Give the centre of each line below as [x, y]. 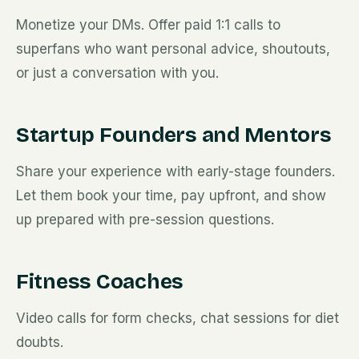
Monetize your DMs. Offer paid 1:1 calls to [148, 25]
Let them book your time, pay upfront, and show [171, 196]
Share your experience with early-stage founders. [175, 171]
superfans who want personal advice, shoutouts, [173, 49]
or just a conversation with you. [117, 73]
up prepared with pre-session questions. [145, 220]
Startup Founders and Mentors [174, 135]
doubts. [40, 342]
